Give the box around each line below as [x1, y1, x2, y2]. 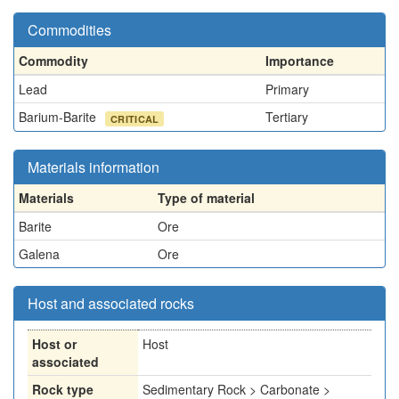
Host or [32, 335, 77, 353]
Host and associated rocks [28, 293, 194, 313]
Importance [265, 52, 334, 69]
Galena [19, 245, 60, 263]
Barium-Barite [19, 108, 100, 126]
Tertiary [265, 108, 308, 126]
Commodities [28, 20, 111, 40]
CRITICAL [110, 111, 159, 126]
